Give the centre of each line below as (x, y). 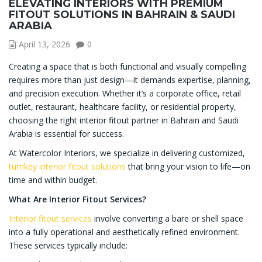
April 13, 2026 (44, 44)
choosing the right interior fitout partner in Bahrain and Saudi (124, 120)
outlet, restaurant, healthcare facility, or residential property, (123, 106)
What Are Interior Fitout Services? (77, 199)
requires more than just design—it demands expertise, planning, (130, 80)
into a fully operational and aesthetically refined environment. (124, 232)
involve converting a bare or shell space (168, 218)
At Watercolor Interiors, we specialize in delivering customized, (127, 153)
